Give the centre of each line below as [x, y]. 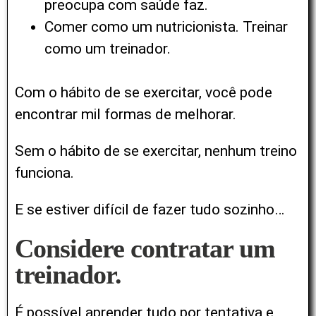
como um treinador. [108, 48]
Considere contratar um [145, 249]
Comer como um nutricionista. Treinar [166, 26]
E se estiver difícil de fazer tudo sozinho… [150, 210]
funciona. [44, 173]
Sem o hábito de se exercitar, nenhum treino [156, 151]
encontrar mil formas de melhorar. [127, 115]
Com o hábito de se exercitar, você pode [144, 93]
